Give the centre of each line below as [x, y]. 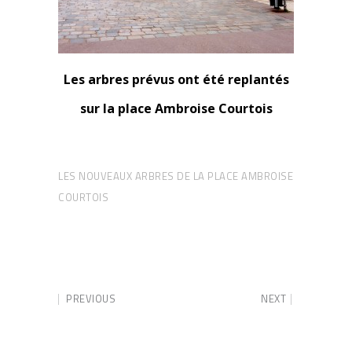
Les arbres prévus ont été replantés [176, 79]
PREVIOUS [91, 299]
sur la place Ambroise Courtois [176, 108]
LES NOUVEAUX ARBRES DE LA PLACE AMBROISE [176, 176]
